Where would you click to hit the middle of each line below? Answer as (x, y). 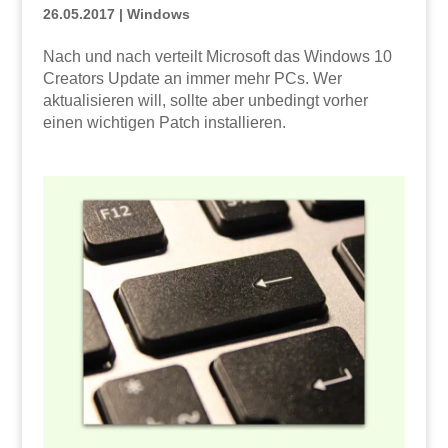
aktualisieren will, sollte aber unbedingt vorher (205, 101)
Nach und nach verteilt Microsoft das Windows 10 (217, 57)
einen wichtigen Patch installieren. (164, 123)
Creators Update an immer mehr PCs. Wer (192, 79)
